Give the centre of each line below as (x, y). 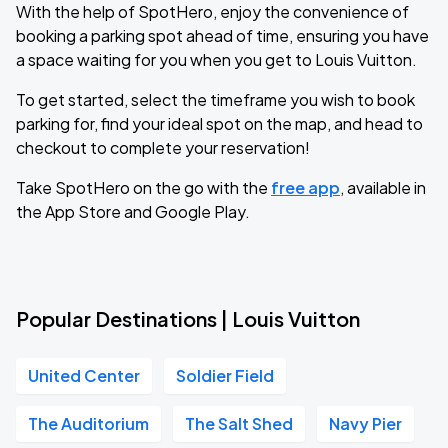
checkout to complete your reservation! (163, 147)
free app (305, 187)
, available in (383, 187)
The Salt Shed (239, 423)
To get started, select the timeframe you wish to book (215, 99)
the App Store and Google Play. (133, 211)
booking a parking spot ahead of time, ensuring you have (222, 35)
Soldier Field (225, 375)
